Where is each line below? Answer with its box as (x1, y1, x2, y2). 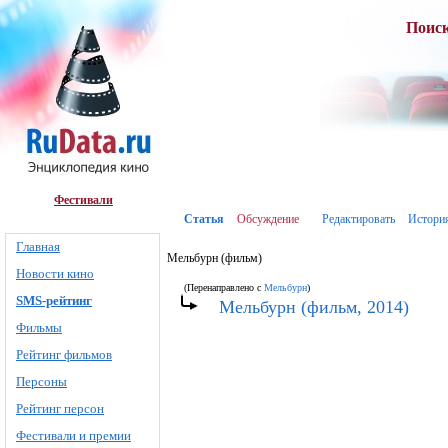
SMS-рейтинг (16, 293, 92, 308)
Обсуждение (237, 212, 299, 226)
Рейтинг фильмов (16, 347, 112, 362)
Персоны (16, 374, 67, 389)
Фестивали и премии (16, 428, 131, 443)
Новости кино (16, 266, 94, 281)
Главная (16, 239, 60, 254)
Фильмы (16, 320, 62, 335)
